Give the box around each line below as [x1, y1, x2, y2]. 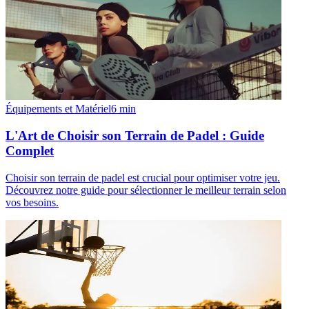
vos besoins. [6, 196, 59, 208]
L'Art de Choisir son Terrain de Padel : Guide [6, 128, 264, 143]
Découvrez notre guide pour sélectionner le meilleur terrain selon [6, 183, 286, 196]
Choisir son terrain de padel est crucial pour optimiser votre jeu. [6, 171, 280, 183]
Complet [6, 143, 54, 158]
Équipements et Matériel [6, 103, 111, 115]
